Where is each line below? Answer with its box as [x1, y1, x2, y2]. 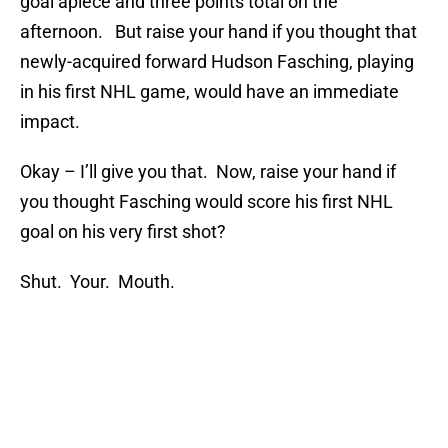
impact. [20, 111, 80, 133]
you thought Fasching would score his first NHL [20, 191, 393, 213]
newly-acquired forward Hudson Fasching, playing [20, 51, 414, 73]
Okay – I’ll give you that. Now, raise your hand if [20, 161, 396, 183]
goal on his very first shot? [20, 221, 226, 243]
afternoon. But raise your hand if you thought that [20, 21, 417, 43]
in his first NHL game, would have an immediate [20, 81, 399, 103]
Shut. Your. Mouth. [20, 271, 175, 293]
